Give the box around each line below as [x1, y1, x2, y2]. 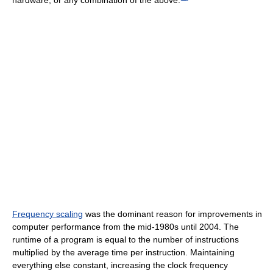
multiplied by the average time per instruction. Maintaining [12, 247, 235, 257]
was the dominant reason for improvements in [83, 208, 262, 219]
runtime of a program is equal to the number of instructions [12, 234, 239, 244]
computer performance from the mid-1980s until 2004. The [12, 221, 239, 232]
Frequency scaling [12, 208, 83, 219]
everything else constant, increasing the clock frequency [12, 260, 228, 270]
